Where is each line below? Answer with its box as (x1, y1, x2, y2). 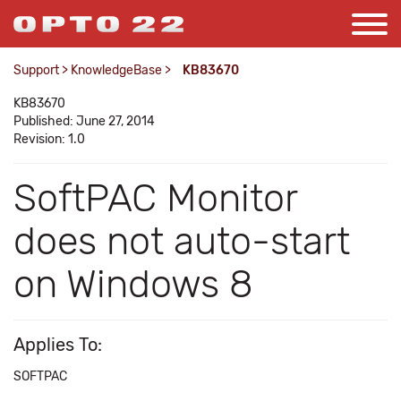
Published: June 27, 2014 (13, 114, 155, 129)
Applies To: (13, 334, 102, 355)
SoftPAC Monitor (13, 175, 297, 221)
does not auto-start (13, 218, 350, 264)
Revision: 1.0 (13, 132, 85, 147)
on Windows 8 (13, 261, 253, 307)
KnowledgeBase (71, 63, 162, 78)
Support (13, 63, 59, 78)
